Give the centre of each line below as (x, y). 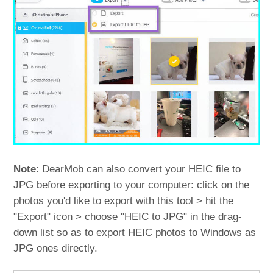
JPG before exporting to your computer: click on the (132, 185)
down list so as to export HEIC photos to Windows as (135, 232)
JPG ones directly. (56, 248)
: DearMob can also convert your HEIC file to (139, 169)
